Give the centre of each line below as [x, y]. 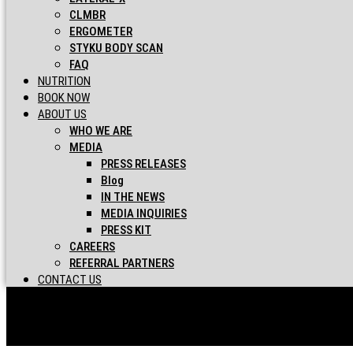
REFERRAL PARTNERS [122, 263]
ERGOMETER [101, 32]
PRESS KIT [126, 230]
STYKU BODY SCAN [116, 48]
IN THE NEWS [133, 197]
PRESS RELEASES [143, 164]
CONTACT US [70, 280]
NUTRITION [64, 81]
